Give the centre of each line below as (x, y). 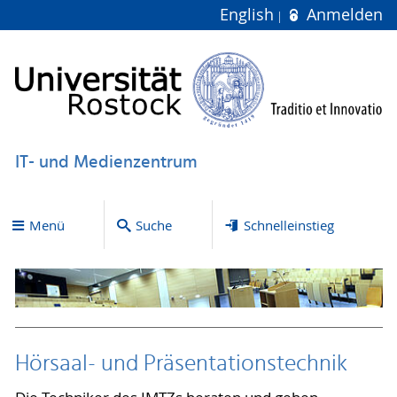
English (249, 15)
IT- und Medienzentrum (106, 163)
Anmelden (342, 15)
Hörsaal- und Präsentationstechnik (181, 365)
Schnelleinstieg (288, 225)
